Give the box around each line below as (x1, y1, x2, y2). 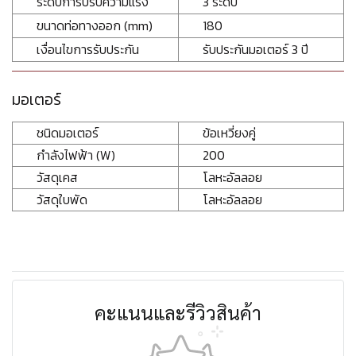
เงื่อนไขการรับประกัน (37, 40, 139, 60)
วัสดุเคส (37, 168, 78, 188)
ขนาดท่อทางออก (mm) (37, 16, 153, 36)
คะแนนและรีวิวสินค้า (95, 300, 261, 326)
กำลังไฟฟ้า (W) (37, 145, 115, 165)
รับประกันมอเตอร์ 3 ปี (203, 40, 308, 60)
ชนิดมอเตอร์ (37, 123, 99, 143)
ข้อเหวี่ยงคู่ (203, 123, 256, 143)
